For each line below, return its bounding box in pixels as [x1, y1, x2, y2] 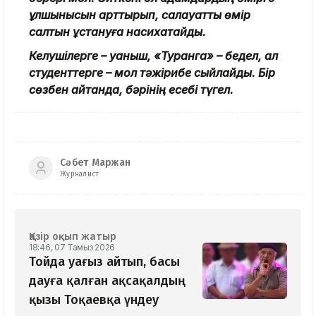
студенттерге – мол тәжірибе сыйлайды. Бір [29, 65, 275, 80]
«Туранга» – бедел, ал [151, 48, 278, 63]
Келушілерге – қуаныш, [29, 48, 151, 63]
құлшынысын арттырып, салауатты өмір [29, 7, 250, 22]
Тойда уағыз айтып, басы [29, 253, 180, 269]
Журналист [60, 170, 99, 179]
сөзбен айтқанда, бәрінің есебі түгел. [29, 82, 236, 97]
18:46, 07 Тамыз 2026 [29, 241, 115, 253]
